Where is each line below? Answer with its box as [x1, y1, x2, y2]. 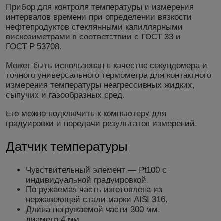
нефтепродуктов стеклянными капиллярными [6, 22, 183, 32]
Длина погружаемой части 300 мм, [26, 204, 160, 214]
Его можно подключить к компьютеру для [6, 109, 166, 118]
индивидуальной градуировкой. [26, 175, 148, 184]
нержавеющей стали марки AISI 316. [26, 194, 168, 204]
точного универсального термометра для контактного [6, 70, 211, 80]
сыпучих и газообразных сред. [6, 90, 125, 100]
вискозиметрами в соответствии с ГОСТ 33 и [6, 32, 181, 41]
